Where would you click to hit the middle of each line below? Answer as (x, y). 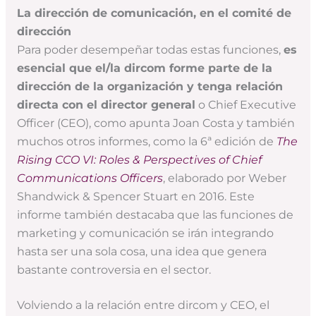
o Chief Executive (245, 104)
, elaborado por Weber (224, 178)
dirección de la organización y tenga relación (150, 86)
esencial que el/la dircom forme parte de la (144, 68)
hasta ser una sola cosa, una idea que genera (141, 251)
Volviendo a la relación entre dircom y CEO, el (143, 305)
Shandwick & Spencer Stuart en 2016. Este (135, 196)
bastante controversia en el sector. (114, 269)
